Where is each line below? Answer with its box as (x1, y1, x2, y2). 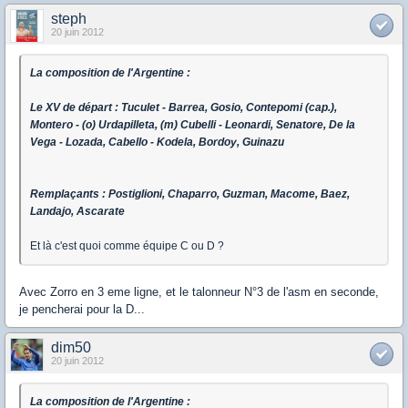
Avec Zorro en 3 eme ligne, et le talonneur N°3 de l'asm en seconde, (19, 285, 379, 300)
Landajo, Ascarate (30, 205, 125, 219)
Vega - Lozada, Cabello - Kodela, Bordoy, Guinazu (30, 136, 284, 149)
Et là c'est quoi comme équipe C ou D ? (30, 240, 224, 253)
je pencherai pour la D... (19, 302, 145, 317)
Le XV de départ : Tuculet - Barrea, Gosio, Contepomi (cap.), (30, 101, 337, 115)
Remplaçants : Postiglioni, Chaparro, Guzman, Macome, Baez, (30, 188, 350, 201)
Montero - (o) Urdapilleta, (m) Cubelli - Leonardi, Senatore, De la (30, 118, 355, 132)
